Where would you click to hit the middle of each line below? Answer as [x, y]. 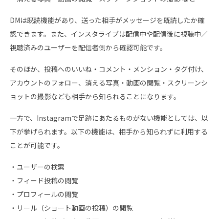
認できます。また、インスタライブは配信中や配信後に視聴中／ [109, 33]
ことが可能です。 [37, 145]
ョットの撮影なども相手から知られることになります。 [95, 96]
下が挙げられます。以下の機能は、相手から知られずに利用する [109, 131]
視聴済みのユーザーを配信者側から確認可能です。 [88, 47]
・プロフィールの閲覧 [44, 194]
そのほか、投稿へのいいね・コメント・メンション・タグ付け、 [109, 69]
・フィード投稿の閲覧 [44, 180]
